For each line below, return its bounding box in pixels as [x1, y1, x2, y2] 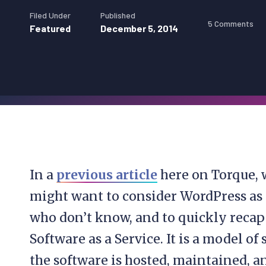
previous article [56, 167, 157, 183]
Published [100, 10, 135, 20]
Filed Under [30, 10, 71, 20]
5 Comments [208, 18, 254, 28]
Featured [30, 23, 71, 34]
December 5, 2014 [100, 23, 178, 34]
